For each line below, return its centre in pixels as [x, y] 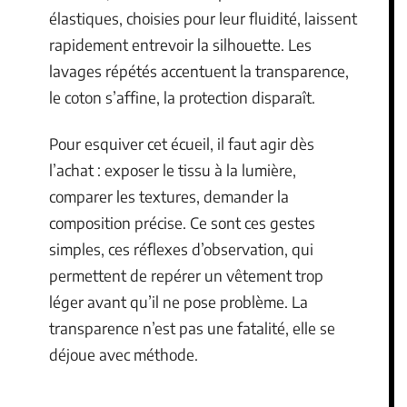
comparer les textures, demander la [169, 196]
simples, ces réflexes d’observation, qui [181, 249]
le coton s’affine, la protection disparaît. [182, 97]
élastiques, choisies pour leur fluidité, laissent [203, 18]
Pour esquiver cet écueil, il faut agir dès [182, 144]
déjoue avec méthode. [124, 354]
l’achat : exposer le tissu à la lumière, [173, 170]
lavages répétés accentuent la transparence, [199, 70]
